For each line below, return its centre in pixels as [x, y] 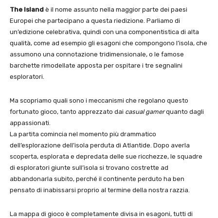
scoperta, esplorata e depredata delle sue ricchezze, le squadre [106, 157]
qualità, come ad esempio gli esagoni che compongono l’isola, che [109, 43]
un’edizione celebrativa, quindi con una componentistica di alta [104, 32]
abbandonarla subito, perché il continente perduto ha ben [97, 179]
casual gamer [145, 112]
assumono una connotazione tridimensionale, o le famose [97, 54]
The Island [27, 10]
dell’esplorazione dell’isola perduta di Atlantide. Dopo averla [100, 145]
